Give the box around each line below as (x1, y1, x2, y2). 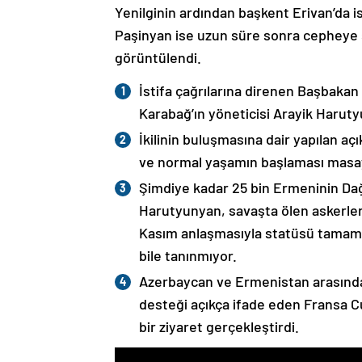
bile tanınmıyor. (139, 246, 237, 264)
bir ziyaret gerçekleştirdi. (139, 318, 299, 335)
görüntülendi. (115, 48, 201, 66)
